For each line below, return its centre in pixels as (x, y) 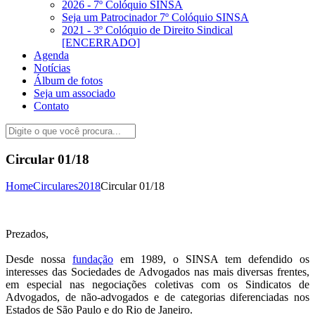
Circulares (56, 186)
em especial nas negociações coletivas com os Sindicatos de (157, 285)
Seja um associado (75, 93)
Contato (51, 106)
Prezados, (27, 234)
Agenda (51, 55)
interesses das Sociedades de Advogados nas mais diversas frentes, (157, 272)
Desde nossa (39, 259)
